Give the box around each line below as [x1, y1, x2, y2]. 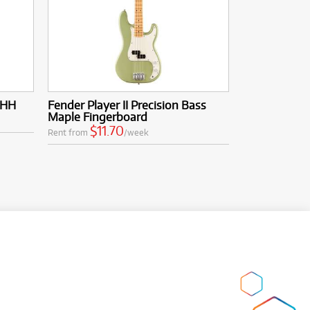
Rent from [47, 126, 90, 138]
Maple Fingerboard [47, 109, 147, 124]
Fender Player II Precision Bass [47, 97, 206, 112]
